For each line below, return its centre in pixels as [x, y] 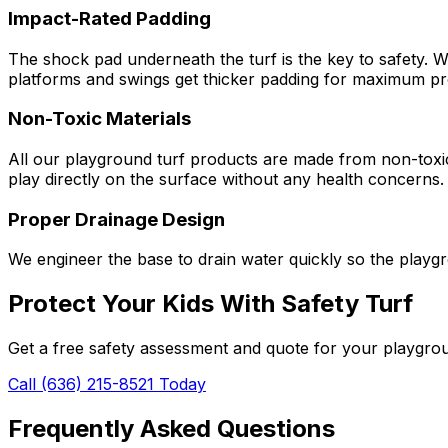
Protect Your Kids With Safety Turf [210, 304]
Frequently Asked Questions [171, 429]
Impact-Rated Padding [109, 18]
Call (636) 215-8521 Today [107, 384]
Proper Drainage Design [116, 219]
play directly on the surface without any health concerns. [226, 178]
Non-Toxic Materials [99, 119]
